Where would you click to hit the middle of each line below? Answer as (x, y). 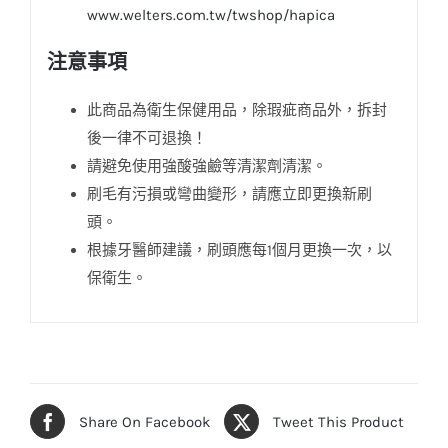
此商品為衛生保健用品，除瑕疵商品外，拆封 (236, 109)
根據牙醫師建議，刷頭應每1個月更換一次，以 (239, 249)
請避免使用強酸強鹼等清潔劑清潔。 (206, 165)
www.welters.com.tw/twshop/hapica (210, 14)
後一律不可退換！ (146, 137)
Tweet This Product (338, 421)
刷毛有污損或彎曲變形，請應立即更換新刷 (229, 193)
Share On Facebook (144, 421)
